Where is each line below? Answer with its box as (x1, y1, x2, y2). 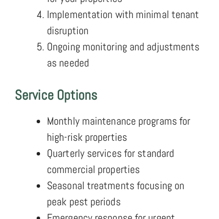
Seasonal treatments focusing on (47, 178, 185, 192)
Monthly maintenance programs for (47, 113, 191, 128)
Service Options (15, 86, 98, 104)
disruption (47, 23, 88, 37)
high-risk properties (47, 130, 128, 144)
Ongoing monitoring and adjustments (47, 39, 200, 53)
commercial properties (47, 162, 140, 176)
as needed (47, 55, 89, 69)
